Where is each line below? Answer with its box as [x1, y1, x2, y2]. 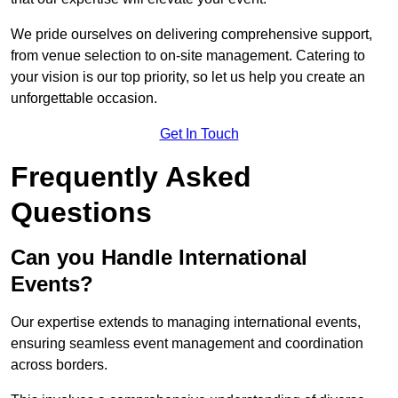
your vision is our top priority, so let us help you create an [11, 69, 365, 85]
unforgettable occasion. [11, 91, 157, 107]
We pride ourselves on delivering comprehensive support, [11, 27, 372, 43]
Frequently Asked [11, 161, 251, 194]
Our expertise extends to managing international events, [11, 314, 361, 330]
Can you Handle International [11, 245, 307, 270]
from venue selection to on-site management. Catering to [11, 48, 365, 64]
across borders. [11, 357, 107, 373]
